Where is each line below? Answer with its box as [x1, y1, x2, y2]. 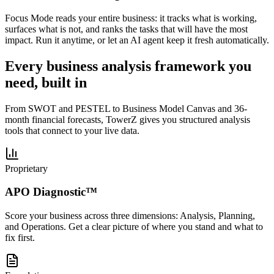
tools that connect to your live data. [5, 125, 139, 136]
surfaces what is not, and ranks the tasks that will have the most [5, 23, 248, 34]
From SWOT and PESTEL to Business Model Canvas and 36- [5, 103, 247, 114]
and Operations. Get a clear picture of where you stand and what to [5, 221, 263, 232]
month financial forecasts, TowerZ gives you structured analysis [5, 114, 250, 125]
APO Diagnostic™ [5, 185, 97, 199]
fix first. [5, 232, 35, 243]
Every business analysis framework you [5, 57, 251, 74]
